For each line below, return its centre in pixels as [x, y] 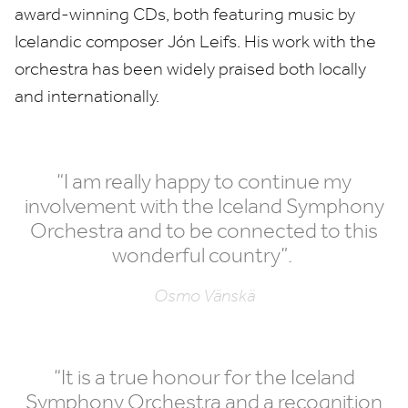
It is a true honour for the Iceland [208, 377]
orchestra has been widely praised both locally [190, 69]
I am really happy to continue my [208, 181]
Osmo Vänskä [204, 296]
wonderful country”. [204, 255]
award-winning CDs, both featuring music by [185, 15]
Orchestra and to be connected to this [204, 230]
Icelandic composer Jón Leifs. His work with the [195, 42]
